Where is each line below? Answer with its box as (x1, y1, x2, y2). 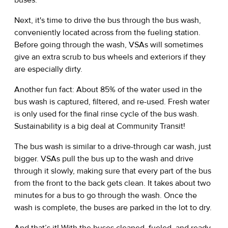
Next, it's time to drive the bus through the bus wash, (14, 15, 201, 25)
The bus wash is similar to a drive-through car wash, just (14, 141, 211, 152)
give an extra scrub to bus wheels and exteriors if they (14, 51, 206, 62)
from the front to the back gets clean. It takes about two (14, 178, 211, 188)
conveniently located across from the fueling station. (14, 27, 201, 38)
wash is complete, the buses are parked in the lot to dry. (14, 202, 212, 213)
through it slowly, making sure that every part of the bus (14, 165, 211, 176)
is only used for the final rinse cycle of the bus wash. (14, 108, 199, 119)
